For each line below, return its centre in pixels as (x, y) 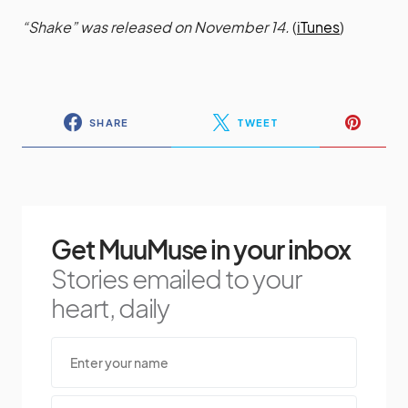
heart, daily (111, 308)
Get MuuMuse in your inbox (201, 250)
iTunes (318, 27)
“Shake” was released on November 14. (156, 27)
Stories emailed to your (176, 279)
